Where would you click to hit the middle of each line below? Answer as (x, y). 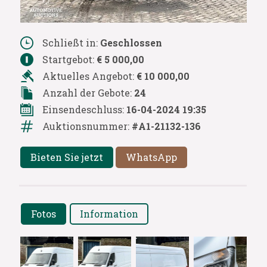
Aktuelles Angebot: (89, 76)
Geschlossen (131, 42)
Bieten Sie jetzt (66, 157)
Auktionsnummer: (87, 126)
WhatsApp (151, 157)
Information (109, 213)
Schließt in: (71, 42)
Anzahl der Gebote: (88, 92)
